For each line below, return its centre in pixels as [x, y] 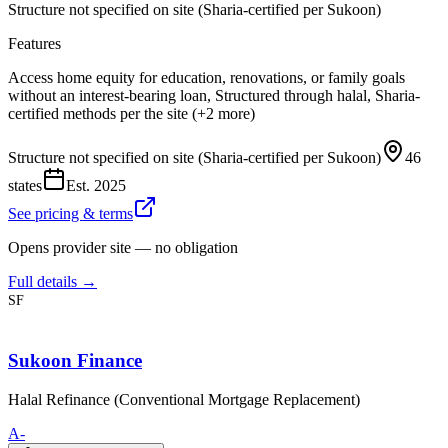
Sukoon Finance [75, 361]
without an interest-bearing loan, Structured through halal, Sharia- [214, 96]
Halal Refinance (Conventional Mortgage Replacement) [184, 399]
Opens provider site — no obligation [123, 248]
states [25, 186]
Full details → [52, 282]
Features [34, 44]
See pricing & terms [70, 214]
